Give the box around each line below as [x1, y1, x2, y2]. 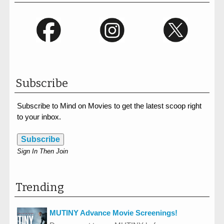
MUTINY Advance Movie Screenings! [49, 208, 177, 217]
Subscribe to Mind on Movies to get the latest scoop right [17, 101, 201, 110]
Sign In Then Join [17, 148, 68, 155]
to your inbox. [17, 112, 61, 121]
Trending [15, 180, 64, 194]
